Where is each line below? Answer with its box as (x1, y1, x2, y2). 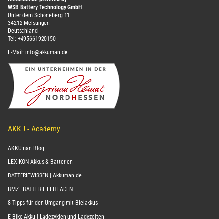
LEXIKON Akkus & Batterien (8, 158, 73, 165)
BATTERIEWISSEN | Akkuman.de (8, 172, 82, 179)
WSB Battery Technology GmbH (8, 4, 82, 11)
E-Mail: (8, 49, 25, 56)
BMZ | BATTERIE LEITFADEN (8, 186, 73, 193)
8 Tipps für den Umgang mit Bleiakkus (8, 199, 98, 206)
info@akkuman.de (25, 49, 67, 56)
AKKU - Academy (8, 124, 60, 133)
